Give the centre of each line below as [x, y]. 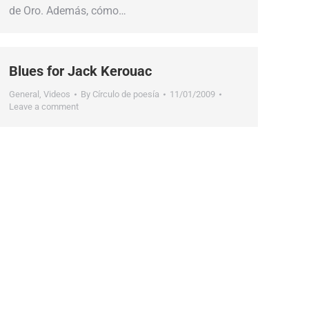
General [24, 94]
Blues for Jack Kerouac [80, 71]
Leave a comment [44, 107]
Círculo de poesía [126, 94]
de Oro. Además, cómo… [68, 10]
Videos [57, 94]
